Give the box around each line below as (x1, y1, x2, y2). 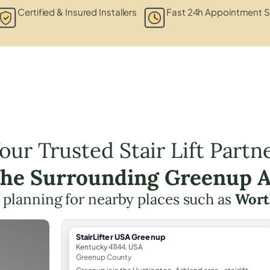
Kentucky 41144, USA (75, 242, 143, 251)
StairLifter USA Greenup (75, 231, 166, 242)
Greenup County (75, 252, 132, 262)
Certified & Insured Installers (17, 5, 137, 17)
